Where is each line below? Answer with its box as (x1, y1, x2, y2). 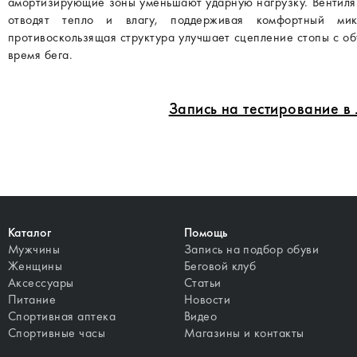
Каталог (8, 224, 52, 241)
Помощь (183, 224, 228, 241)
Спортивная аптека (8, 308, 116, 324)
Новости (183, 291, 231, 308)
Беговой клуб (183, 257, 257, 274)
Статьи (183, 274, 222, 291)
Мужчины (8, 241, 61, 257)
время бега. (8, 45, 73, 63)
